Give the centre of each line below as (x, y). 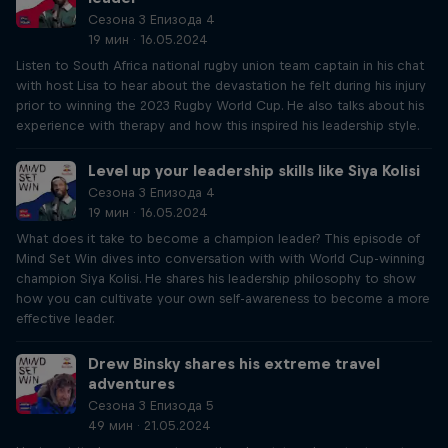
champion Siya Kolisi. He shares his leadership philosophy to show (216, 278)
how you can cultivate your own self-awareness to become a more (223, 298)
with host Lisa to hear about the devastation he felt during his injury (221, 85)
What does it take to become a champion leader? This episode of (218, 238)
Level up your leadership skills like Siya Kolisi (254, 170)
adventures (131, 383)
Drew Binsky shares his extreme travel (234, 363)
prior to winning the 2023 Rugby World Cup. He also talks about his (220, 105)
